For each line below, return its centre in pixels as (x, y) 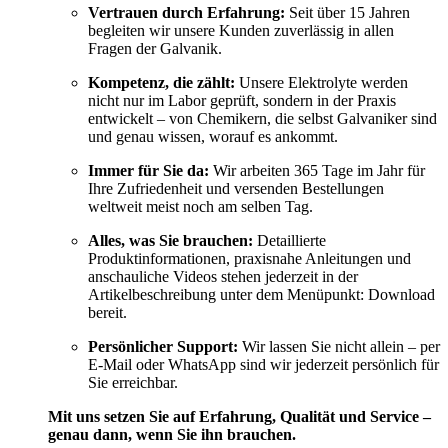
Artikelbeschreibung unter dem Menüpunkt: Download (261, 294)
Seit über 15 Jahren (347, 12)
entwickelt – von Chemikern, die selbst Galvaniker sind (262, 118)
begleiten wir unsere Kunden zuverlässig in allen (241, 30)
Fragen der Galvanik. (155, 48)
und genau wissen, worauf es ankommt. (213, 136)
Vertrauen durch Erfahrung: (186, 12)
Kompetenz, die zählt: (161, 82)
